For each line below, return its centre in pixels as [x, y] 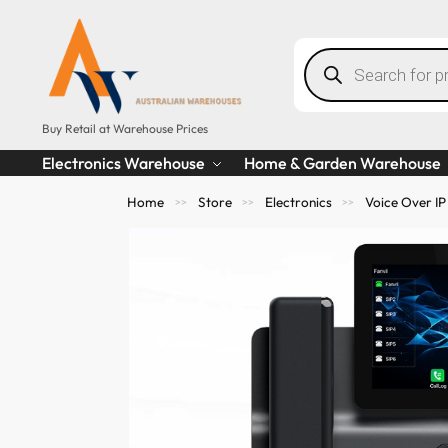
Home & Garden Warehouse [342, 162]
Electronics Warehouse [123, 162]
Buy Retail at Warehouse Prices [124, 128]
